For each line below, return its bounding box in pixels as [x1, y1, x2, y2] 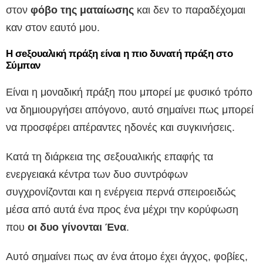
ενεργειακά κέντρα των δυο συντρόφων [6, 168, 188, 181]
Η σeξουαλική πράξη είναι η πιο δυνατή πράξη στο [6, 48, 233, 60]
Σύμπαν [6, 60, 41, 72]
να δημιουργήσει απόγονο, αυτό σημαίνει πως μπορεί [6, 104, 254, 116]
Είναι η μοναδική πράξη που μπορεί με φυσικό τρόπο [6, 86, 252, 99]
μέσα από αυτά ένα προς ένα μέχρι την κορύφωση [6, 204, 238, 216]
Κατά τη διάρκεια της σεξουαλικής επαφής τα [6, 151, 213, 163]
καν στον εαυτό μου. [6, 22, 100, 34]
